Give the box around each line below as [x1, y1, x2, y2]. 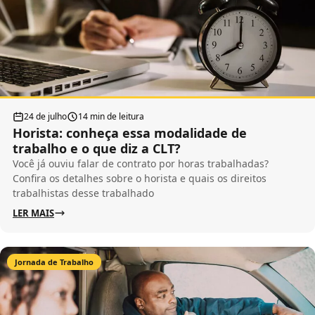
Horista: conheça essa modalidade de [13, 124, 247, 141]
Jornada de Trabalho [15, 256, 94, 267]
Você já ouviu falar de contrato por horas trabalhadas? [13, 156, 269, 170]
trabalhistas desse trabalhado [13, 186, 154, 200]
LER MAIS [13, 206, 54, 219]
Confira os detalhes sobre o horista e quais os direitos [13, 171, 266, 185]
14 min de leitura [78, 110, 144, 122]
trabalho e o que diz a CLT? [13, 139, 181, 157]
